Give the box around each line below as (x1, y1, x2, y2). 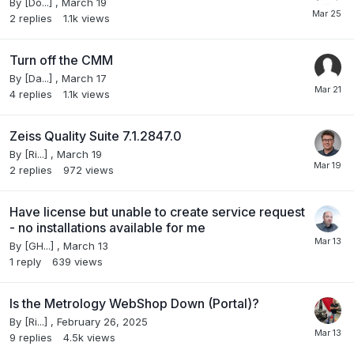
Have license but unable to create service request (9, 203, 305, 220)
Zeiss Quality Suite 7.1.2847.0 (9, 127, 182, 144)
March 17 (62, 71, 107, 85)
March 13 (63, 239, 108, 252)
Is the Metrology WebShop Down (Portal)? (9, 295, 259, 311)
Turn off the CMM (9, 51, 113, 68)
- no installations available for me (9, 219, 205, 235)
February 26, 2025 (57, 314, 148, 328)
